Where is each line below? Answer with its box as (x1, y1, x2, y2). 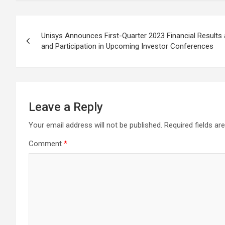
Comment (29, 139, 64, 148)
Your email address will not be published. (29, 121, 162, 130)
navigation (16, 36, 90, 55)
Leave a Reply (29, 100, 103, 114)
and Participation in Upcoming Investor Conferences (41, 42, 213, 51)
